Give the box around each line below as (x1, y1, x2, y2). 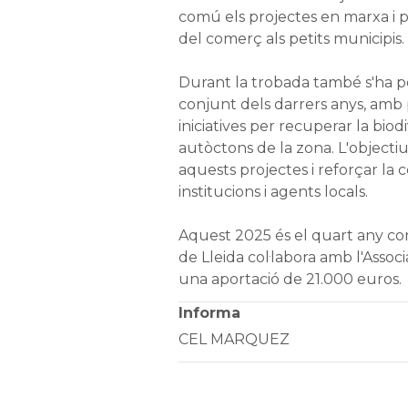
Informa (178, 303, 240, 321)
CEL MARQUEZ (178, 330, 290, 348)
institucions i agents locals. (178, 182, 368, 200)
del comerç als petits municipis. (178, 29, 404, 47)
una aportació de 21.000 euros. (178, 270, 402, 288)
